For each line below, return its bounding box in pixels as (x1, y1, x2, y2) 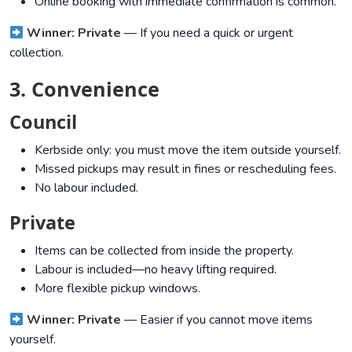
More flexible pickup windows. (35, 279, 200, 297)
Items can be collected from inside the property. (35, 241, 294, 259)
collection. (9, 43, 64, 61)
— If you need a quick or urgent (121, 24, 294, 42)
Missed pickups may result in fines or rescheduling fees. (35, 159, 336, 178)
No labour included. (35, 178, 138, 196)
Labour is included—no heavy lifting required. (35, 260, 277, 278)
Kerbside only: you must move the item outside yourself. (35, 141, 341, 159)
